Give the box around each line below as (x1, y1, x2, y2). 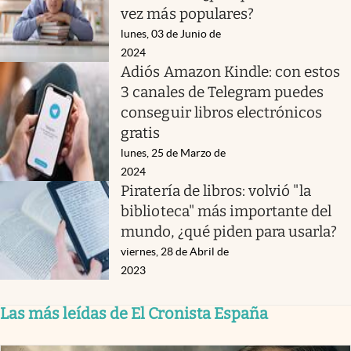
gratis (121, 123, 161, 142)
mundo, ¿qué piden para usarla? (121, 222, 338, 241)
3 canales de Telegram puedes (121, 82, 324, 101)
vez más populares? (121, 4, 254, 23)
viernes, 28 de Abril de (121, 244, 230, 258)
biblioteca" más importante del (121, 201, 332, 220)
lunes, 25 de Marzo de (121, 146, 226, 159)
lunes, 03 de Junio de (121, 27, 222, 40)
